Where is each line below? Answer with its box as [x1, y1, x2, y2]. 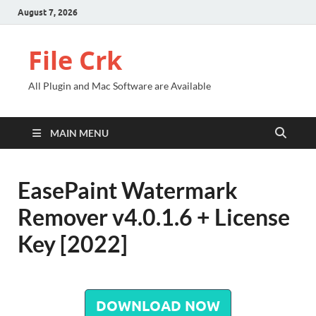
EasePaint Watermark [18, 176, 238, 204]
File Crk [28, 43, 122, 78]
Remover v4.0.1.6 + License [18, 203, 290, 231]
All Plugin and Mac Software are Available [28, 80, 211, 92]
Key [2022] [18, 230, 128, 257]
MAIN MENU [50, 127, 109, 139]
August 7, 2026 [18, 6, 78, 18]
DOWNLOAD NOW [96, 298, 220, 315]
